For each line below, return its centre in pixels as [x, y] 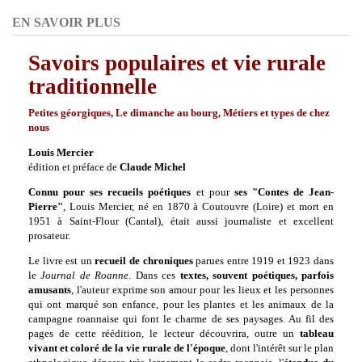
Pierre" [46, 206]
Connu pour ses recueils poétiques [110, 192]
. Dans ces [154, 275]
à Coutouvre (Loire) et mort [259, 206]
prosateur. [49, 236]
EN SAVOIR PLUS [66, 22]
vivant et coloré [64, 348]
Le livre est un [62, 261]
